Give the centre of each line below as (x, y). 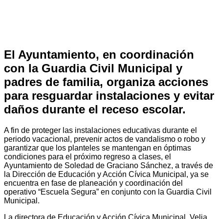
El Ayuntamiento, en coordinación (99, 54)
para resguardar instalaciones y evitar (109, 95)
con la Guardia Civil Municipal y (93, 68)
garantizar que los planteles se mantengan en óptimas (98, 148)
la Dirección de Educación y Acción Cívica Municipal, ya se (106, 174)
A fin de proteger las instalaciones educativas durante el (100, 130)
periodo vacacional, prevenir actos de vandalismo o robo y (105, 139)
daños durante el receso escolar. (95, 109)
